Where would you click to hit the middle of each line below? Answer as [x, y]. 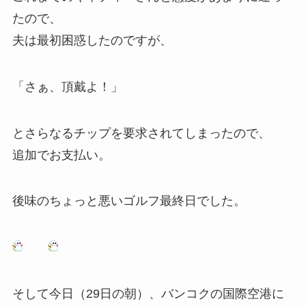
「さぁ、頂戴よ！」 [67, 86]
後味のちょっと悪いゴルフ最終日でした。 [129, 201]
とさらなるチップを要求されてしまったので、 [141, 133]
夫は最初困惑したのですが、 [92, 40]
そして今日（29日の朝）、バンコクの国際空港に [148, 294]
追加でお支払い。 [61, 155]
